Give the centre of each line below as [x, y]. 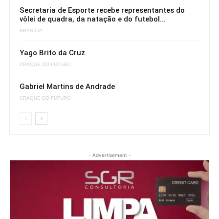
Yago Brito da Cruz [52, 53]
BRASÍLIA [31, 30]
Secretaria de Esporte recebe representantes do [102, 11]
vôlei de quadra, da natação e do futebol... [93, 19]
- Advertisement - [109, 155]
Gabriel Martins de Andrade [67, 87]
